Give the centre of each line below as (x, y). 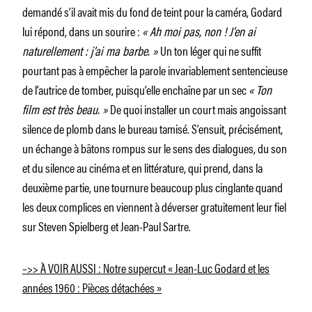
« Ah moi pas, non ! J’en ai (199, 30)
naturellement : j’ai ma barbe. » (91, 50)
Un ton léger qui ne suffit (211, 50)
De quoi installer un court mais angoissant (198, 108)
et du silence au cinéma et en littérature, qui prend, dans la (142, 167)
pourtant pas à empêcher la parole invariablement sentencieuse (155, 69)
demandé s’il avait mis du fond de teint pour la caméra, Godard (152, 11)
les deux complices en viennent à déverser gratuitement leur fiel (154, 206)
